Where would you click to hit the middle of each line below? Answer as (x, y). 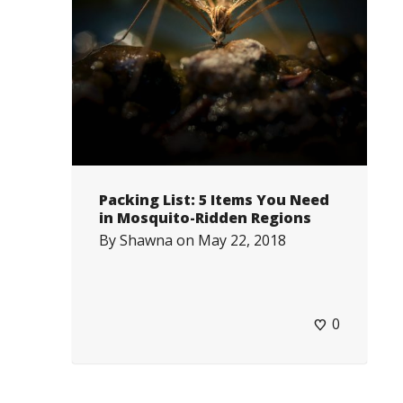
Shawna (146, 240)
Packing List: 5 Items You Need (214, 200)
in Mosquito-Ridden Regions (205, 218)
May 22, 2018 (242, 240)
